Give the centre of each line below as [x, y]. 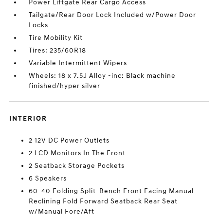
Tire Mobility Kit [56, 38]
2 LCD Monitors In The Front [77, 153]
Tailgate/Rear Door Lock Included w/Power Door [113, 15]
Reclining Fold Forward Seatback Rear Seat [103, 201]
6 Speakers [48, 178]
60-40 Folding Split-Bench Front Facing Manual [111, 191]
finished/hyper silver [65, 86]
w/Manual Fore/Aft [62, 211]
